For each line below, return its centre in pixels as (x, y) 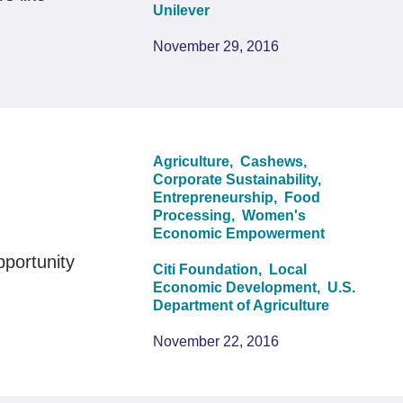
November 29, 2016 (216, 46)
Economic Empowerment (239, 233)
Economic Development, (239, 287)
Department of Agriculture (242, 305)
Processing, (196, 215)
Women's (274, 215)
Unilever (182, 10)
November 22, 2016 (216, 341)
